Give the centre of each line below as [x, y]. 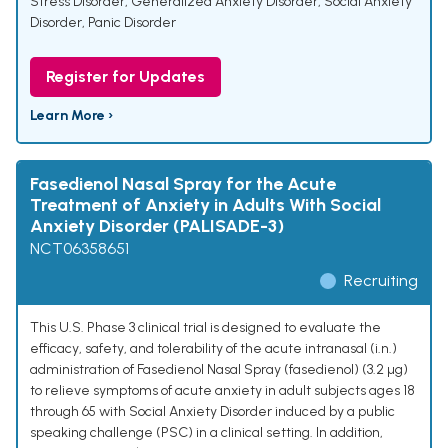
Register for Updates [125, 77]
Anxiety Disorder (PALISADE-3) [157, 226]
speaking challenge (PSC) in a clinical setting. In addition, [206, 433]
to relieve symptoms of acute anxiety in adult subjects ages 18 [222, 391]
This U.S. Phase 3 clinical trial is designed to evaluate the [205, 328]
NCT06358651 [79, 249]
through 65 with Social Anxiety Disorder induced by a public [212, 412]
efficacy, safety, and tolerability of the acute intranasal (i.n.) [213, 349]
